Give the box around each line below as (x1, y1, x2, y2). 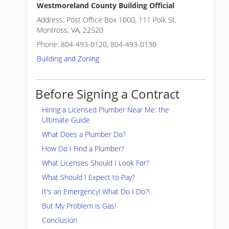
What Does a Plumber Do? (42, 129, 126, 139)
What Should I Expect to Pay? (42, 172, 135, 182)
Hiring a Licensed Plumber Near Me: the (42, 105, 169, 114)
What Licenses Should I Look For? (42, 158, 149, 168)
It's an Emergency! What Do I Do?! (42, 187, 150, 196)
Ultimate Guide (42, 115, 90, 125)
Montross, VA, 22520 (37, 25, 103, 35)
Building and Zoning (37, 54, 99, 63)
